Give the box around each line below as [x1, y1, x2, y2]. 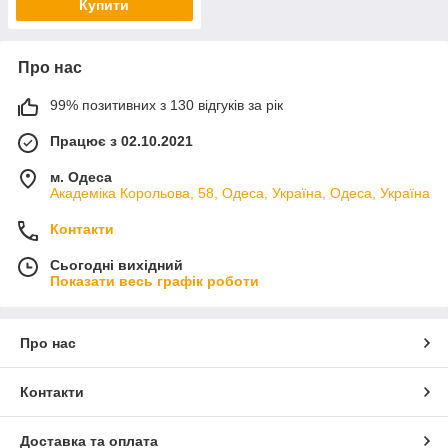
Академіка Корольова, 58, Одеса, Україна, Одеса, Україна [50, 184, 430, 201]
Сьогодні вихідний [50, 256, 183, 273]
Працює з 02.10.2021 [50, 132, 193, 149]
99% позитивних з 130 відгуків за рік [50, 96, 283, 113]
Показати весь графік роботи [50, 272, 259, 289]
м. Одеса [50, 168, 112, 185]
